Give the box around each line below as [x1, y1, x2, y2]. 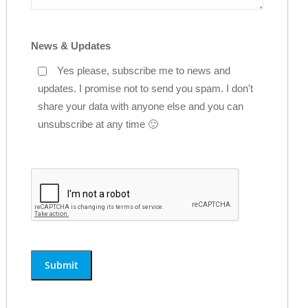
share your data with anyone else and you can [38, 100, 243, 112]
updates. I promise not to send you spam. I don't [38, 82, 253, 94]
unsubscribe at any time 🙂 [38, 118, 158, 130]
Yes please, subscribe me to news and [57, 65, 230, 76]
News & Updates [31, 40, 111, 52]
